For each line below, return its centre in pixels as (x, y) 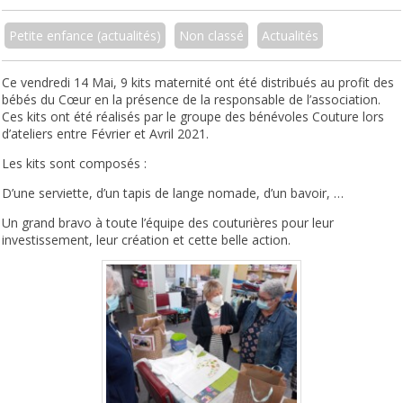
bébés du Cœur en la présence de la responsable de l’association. (192, 100)
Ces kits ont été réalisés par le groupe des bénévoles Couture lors (193, 117)
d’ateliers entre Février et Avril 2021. (106, 134)
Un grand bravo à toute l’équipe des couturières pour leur (168, 223)
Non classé (212, 36)
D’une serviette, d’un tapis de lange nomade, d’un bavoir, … (173, 193)
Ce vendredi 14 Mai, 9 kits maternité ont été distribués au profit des (198, 83)
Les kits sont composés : (75, 164)
